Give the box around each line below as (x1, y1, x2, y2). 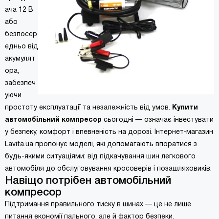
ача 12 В (5, 7, 33, 13)
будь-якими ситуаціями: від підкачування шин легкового (5, 153, 196, 160)
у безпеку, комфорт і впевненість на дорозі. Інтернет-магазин (5, 129, 213, 135)
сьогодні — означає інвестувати (102, 117, 214, 123)
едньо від (5, 44, 38, 50)
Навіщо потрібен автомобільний (5, 176, 171, 186)
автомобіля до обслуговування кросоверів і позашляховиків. (5, 166, 212, 172)
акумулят (5, 56, 35, 62)
